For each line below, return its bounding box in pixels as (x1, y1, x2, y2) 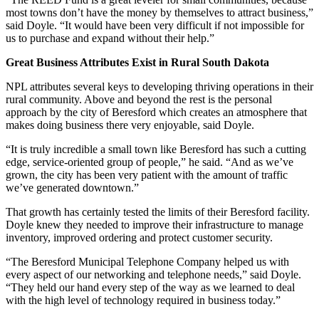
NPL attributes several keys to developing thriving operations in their (6, 80, 313, 93)
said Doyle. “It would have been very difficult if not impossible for (6, 19, 304, 31)
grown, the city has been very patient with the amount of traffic (6, 168, 288, 181)
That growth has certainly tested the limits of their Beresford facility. (6, 205, 310, 218)
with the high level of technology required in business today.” (6, 293, 281, 306)
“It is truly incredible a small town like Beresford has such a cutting (6, 142, 306, 155)
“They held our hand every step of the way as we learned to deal (6, 281, 295, 293)
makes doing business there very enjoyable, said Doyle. (6, 118, 254, 131)
